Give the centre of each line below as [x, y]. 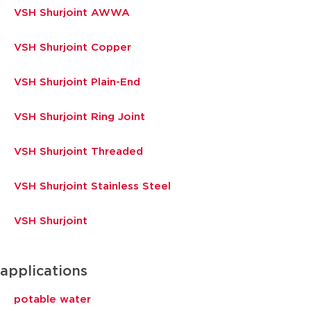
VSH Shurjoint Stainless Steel [92, 186]
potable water [52, 299]
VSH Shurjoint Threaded [78, 151]
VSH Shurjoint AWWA [72, 12]
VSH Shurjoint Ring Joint [79, 117]
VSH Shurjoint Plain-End [77, 82]
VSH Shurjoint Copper [73, 47]
